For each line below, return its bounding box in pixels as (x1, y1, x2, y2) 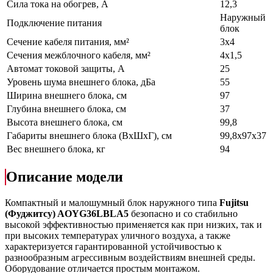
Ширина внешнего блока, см (7, 90, 127, 101)
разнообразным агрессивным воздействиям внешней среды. (5, 252, 255, 263)
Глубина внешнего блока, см (7, 104, 126, 115)
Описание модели (6, 168, 123, 185)
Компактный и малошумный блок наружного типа (5, 197, 219, 208)
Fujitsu (219, 197, 249, 208)
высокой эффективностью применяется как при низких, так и (5, 219, 262, 230)
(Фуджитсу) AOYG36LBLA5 (5, 208, 129, 219)
